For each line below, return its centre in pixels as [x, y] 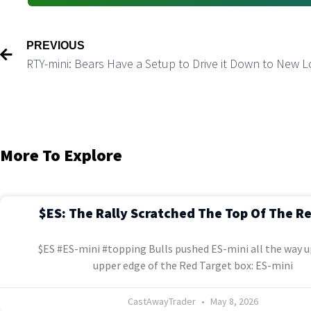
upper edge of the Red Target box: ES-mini [193, 266]
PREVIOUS [56, 46]
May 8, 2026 [233, 302]
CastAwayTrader [162, 302]
